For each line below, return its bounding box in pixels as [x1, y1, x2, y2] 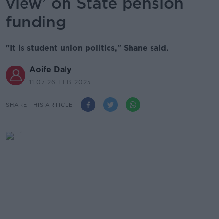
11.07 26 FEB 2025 [29, 78, 91, 86]
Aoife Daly [29, 65, 72, 74]
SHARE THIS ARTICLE [6, 101, 73, 108]
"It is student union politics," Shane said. [6, 44, 169, 53]
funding [6, 12, 66, 31]
